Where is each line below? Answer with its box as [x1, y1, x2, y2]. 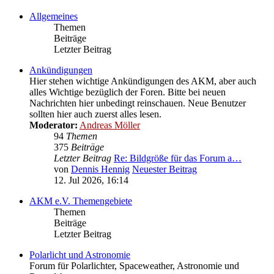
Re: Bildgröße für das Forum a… [114, 152, 242, 163]
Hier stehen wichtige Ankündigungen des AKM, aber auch [29, 75, 256, 86]
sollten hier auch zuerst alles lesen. [29, 108, 161, 119]
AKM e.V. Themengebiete [29, 195, 132, 206]
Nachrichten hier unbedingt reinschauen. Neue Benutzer [29, 97, 246, 108]
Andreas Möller [80, 119, 140, 130]
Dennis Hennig [71, 163, 130, 174]
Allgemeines [29, 10, 78, 21]
